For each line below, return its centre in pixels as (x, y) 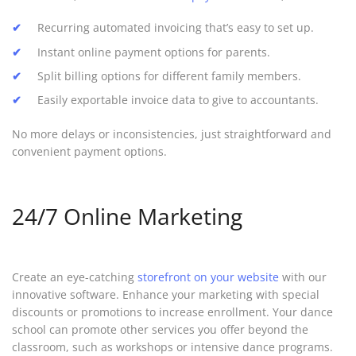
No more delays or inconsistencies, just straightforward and (172, 134)
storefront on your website (208, 277)
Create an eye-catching (75, 277)
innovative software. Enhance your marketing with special (166, 295)
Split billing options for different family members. (169, 75)
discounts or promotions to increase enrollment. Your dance (172, 312)
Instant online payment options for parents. (154, 52)
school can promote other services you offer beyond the (160, 330)
